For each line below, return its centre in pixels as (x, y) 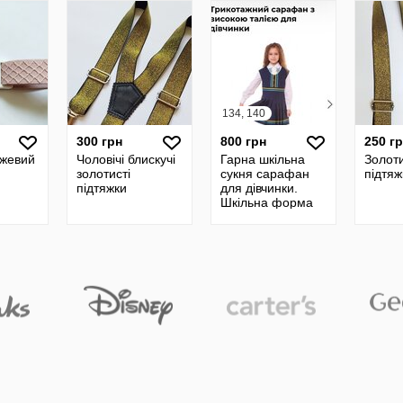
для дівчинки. (259, 188)
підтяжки (102, 188)
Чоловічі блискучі (126, 159)
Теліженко (250, 217)
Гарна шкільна (263, 159)
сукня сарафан (265, 174)
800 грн (243, 141)
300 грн (99, 141)
